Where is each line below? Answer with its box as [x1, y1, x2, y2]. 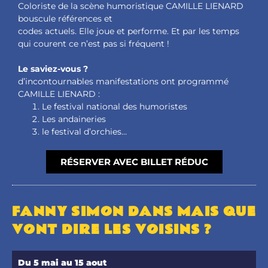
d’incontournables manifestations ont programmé [18, 75, 229, 87]
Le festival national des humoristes [42, 100, 187, 112]
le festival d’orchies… [42, 126, 127, 137]
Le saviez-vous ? [18, 63, 88, 74]
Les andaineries [42, 113, 106, 124]
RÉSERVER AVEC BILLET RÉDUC [60, 156, 208, 167]
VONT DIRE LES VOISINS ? [12, 219, 212, 240]
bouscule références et [18, 13, 112, 24]
